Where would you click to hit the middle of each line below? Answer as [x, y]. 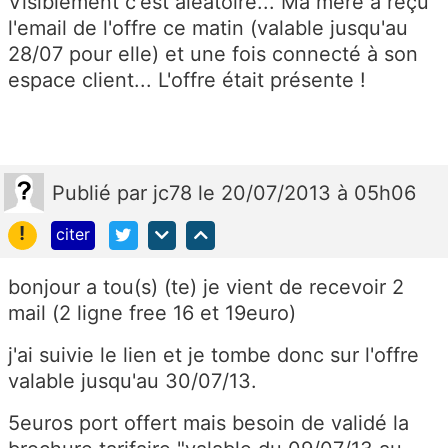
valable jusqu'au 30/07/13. [132, 380]
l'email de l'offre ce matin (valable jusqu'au [208, 27]
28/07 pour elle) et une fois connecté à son [213, 53]
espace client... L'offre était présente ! [187, 79]
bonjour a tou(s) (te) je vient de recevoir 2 [206, 286]
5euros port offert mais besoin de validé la [208, 422]
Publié [84, 192]
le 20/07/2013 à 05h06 [307, 192]
